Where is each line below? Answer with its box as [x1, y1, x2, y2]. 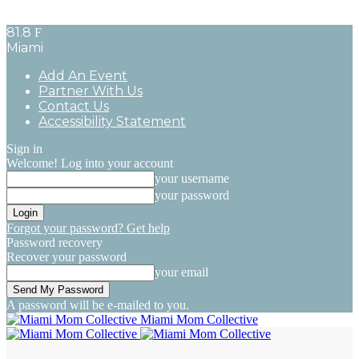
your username [155, 171, 229, 185]
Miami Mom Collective [140, 313, 258, 326]
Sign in [6, 142, 42, 155]
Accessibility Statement [38, 114, 186, 129]
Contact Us [38, 99, 109, 114]
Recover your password [6, 250, 127, 264]
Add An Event [38, 68, 127, 83]
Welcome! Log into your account [6, 156, 173, 170]
